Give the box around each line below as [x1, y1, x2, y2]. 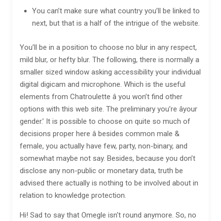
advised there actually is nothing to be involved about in [20, 179, 198, 187]
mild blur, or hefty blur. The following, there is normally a [20, 55, 199, 64]
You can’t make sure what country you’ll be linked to [32, 6, 200, 15]
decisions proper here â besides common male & [20, 129, 180, 138]
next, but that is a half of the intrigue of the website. [32, 19, 200, 28]
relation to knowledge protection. [20, 191, 126, 200]
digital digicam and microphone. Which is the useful [20, 80, 185, 89]
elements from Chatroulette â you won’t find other [20, 92, 183, 101]
